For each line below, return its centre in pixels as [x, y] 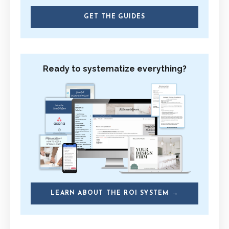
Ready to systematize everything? [114, 69]
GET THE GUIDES [114, 17]
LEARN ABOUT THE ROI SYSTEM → [114, 193]
